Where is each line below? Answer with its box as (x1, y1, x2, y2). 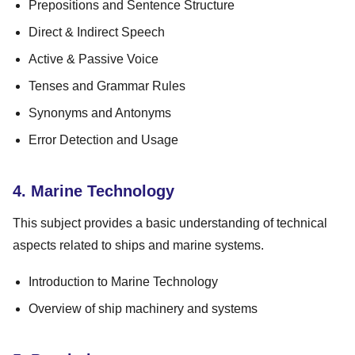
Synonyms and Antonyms (29, 105, 171, 120)
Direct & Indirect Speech (29, 25, 165, 39)
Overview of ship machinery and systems (29, 301, 258, 315)
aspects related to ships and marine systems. (13, 238, 264, 252)
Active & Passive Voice (29, 52, 158, 66)
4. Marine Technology (13, 181, 174, 200)
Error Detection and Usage (29, 132, 178, 147)
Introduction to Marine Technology (29, 274, 218, 288)
